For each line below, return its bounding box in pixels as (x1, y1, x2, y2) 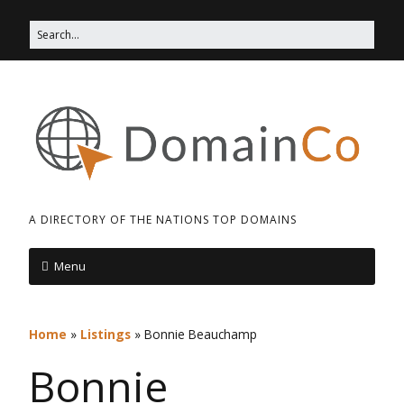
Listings (80, 325, 131, 343)
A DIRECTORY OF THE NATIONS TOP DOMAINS (29, 211, 297, 227)
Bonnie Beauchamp (144, 325, 257, 343)
